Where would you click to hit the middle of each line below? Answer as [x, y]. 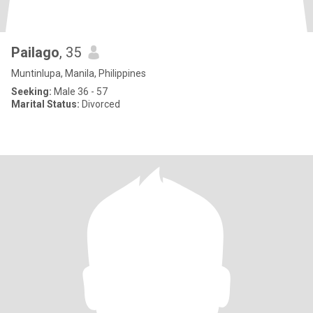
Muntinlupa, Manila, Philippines [79, 73]
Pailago [35, 52]
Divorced [100, 104]
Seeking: [31, 92]
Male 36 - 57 [80, 92]
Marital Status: [45, 104]
